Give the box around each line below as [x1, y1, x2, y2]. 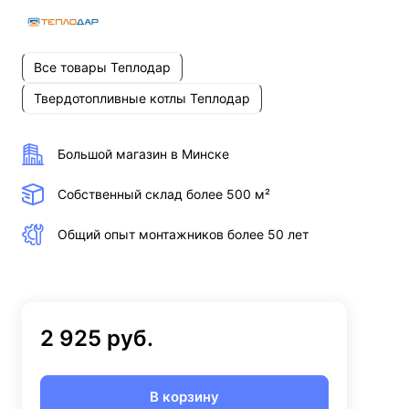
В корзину [150, 387, 219, 405]
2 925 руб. [40, 324, 153, 351]
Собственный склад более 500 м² [58, 186, 270, 203]
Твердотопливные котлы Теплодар [34, 90, 250, 107]
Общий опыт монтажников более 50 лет [58, 226, 309, 243]
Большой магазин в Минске [58, 146, 229, 163]
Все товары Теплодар [34, 59, 171, 76]
